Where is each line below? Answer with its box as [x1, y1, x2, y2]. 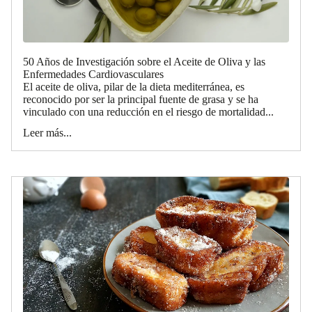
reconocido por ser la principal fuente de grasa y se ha [23, 93, 258, 105]
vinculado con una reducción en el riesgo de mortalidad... [23, 105, 274, 118]
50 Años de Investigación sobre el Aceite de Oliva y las [23, 55, 265, 68]
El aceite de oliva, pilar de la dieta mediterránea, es [23, 80, 244, 93]
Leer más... [23, 126, 72, 139]
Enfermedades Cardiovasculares [23, 68, 164, 80]
